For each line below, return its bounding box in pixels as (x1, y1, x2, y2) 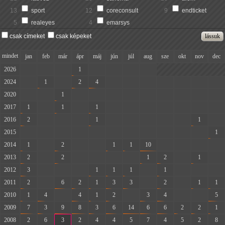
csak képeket (56, 33, 91, 40)
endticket (182, 7, 207, 14)
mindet (2, 52, 19, 59)
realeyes (31, 19, 55, 26)
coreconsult (106, 7, 139, 14)
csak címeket (10, 33, 45, 40)
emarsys (106, 19, 130, 26)
